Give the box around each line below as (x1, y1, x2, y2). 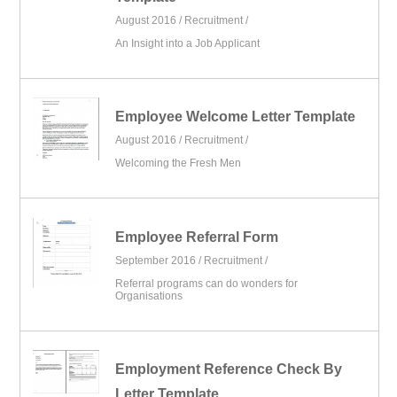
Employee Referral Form (115, 229, 279, 245)
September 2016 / (115, 253, 205, 267)
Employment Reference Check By (115, 361, 343, 377)
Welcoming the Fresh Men (115, 157, 242, 170)
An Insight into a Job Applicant (115, 36, 261, 50)
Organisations (115, 289, 183, 302)
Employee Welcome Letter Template (115, 109, 356, 125)
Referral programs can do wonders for (115, 276, 299, 290)
